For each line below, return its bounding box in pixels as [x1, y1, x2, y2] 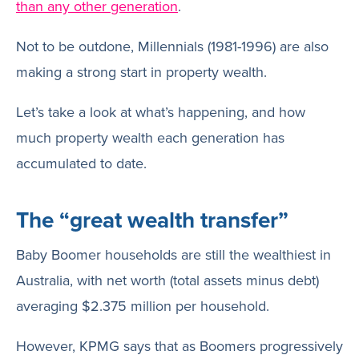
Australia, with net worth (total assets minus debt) [16, 270, 319, 291]
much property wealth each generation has [16, 127, 284, 148]
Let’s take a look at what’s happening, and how [16, 102, 305, 123]
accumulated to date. [16, 153, 147, 174]
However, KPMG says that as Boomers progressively [16, 336, 343, 357]
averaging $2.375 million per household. [16, 296, 269, 317]
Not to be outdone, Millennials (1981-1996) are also [16, 36, 329, 57]
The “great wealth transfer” [16, 204, 294, 236]
